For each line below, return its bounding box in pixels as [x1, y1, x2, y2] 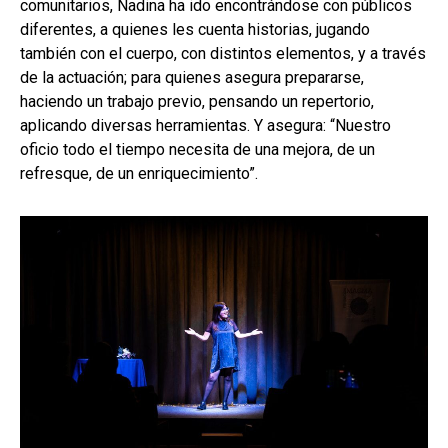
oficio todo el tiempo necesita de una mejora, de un [20, 139, 375, 159]
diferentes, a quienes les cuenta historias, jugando [20, 19, 370, 39]
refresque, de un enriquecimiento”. [20, 163, 258, 183]
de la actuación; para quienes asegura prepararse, [20, 67, 364, 87]
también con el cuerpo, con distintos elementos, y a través [20, 43, 426, 63]
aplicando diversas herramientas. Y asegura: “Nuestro [20, 115, 391, 135]
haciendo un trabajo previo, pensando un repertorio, [20, 91, 374, 111]
